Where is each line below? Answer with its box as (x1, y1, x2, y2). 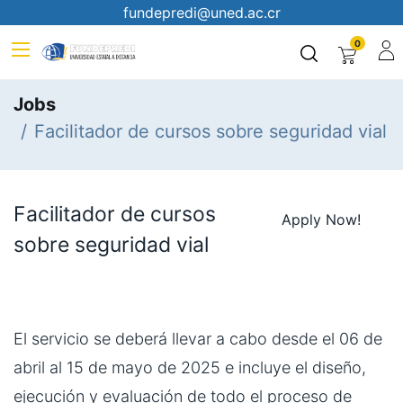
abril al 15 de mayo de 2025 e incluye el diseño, (13, 358, 366, 377)
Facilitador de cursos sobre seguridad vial (34, 121, 387, 142)
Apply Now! (282, 210, 361, 228)
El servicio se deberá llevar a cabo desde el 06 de (13, 329, 382, 348)
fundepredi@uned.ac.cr (122, 4, 281, 22)
